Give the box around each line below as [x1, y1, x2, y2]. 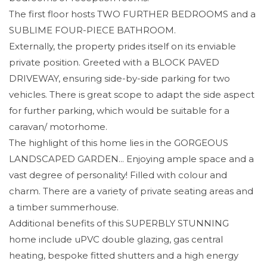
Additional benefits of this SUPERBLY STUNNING [9, 218, 229, 229]
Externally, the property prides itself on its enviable [9, 41, 236, 52]
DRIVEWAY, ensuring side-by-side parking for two [9, 73, 230, 84]
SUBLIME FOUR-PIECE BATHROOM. [9, 24, 176, 36]
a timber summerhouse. [9, 201, 119, 213]
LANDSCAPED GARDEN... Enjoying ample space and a [9, 153, 254, 164]
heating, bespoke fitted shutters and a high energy [9, 250, 238, 261]
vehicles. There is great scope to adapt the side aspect [9, 89, 254, 100]
